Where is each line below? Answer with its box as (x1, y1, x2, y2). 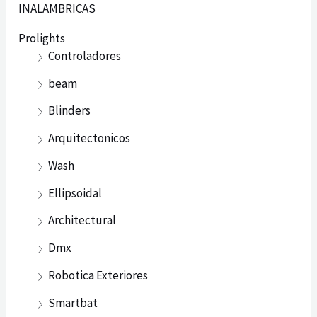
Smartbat (48, 294, 98, 311)
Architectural (48, 212, 117, 229)
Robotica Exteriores (48, 267, 149, 283)
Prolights (18, 30, 66, 46)
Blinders (48, 103, 91, 119)
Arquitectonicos (48, 130, 131, 146)
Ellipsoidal (48, 185, 103, 201)
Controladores (48, 47, 122, 64)
